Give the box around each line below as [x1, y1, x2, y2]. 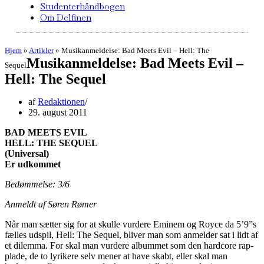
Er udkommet [5, 159, 61, 169]
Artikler [29, 46, 54, 55]
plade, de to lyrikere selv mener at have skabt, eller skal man [5, 251, 227, 261]
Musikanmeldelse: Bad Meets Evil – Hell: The [61, 46, 209, 55]
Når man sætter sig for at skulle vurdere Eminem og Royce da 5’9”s [5, 219, 256, 229]
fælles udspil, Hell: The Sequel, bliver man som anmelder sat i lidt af [5, 230, 258, 240]
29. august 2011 [28, 107, 87, 117]
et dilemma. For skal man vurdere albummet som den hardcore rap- [5, 240, 253, 250]
